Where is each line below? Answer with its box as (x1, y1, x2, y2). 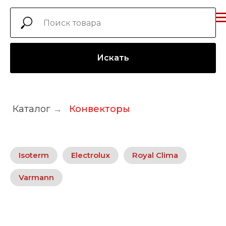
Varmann (19, 173, 54, 182)
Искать (97, 52, 129, 63)
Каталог (13, 103, 50, 115)
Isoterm (19, 150, 49, 160)
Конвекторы (69, 103, 130, 115)
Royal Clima (132, 150, 178, 160)
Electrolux (71, 150, 110, 160)
